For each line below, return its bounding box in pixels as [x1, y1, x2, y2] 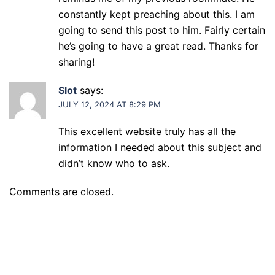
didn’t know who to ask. [58, 157, 169, 169]
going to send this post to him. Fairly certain [58, 24, 265, 36]
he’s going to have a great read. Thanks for [58, 40, 258, 52]
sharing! [58, 56, 95, 68]
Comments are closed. [9, 185, 114, 198]
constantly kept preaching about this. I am [58, 8, 255, 20]
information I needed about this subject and [58, 141, 261, 153]
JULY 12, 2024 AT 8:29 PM [58, 99, 161, 109]
